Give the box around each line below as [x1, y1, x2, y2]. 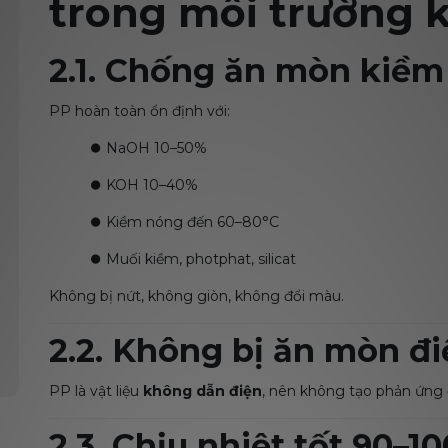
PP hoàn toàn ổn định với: [49, 102, 230, 120]
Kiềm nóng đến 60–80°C [106, 213, 279, 231]
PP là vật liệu [49, 382, 143, 400]
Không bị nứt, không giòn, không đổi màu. [49, 287, 344, 305]
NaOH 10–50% [106, 139, 207, 157]
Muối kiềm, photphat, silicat [106, 250, 296, 268]
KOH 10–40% [106, 176, 198, 194]
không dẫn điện [143, 382, 262, 400]
